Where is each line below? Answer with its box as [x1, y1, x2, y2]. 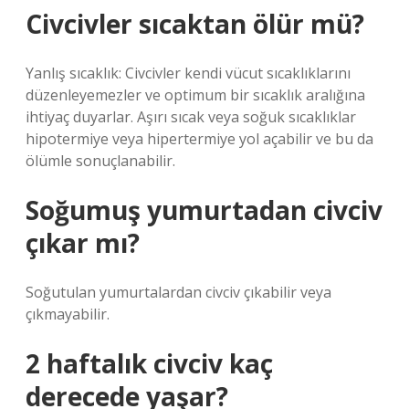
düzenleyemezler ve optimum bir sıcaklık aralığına [26, 85, 365, 105]
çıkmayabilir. [26, 304, 110, 324]
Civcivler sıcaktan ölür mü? [26, 6, 364, 41]
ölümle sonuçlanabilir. [26, 151, 175, 171]
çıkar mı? [26, 225, 140, 260]
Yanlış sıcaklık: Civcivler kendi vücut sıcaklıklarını [26, 63, 351, 83]
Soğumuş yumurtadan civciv [26, 193, 383, 227]
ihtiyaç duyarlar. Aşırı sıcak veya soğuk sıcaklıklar [26, 107, 356, 127]
